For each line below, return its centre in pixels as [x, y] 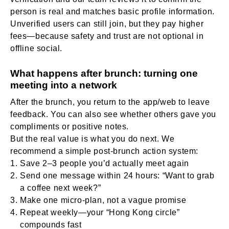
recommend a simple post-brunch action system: [105, 151]
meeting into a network [64, 85]
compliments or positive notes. [70, 126]
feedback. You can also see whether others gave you [113, 114]
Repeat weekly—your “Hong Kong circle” [100, 212]
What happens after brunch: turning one [104, 73]
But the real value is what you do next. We [93, 139]
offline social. [36, 48]
